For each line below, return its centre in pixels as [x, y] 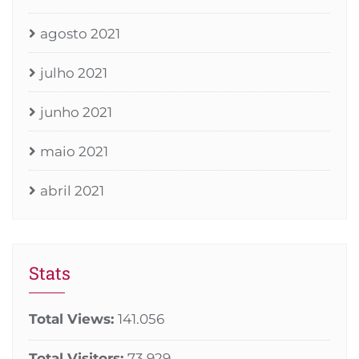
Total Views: [73, 319]
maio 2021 [74, 152]
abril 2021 [72, 191]
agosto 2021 [80, 34]
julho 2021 [74, 73]
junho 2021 [76, 113]
